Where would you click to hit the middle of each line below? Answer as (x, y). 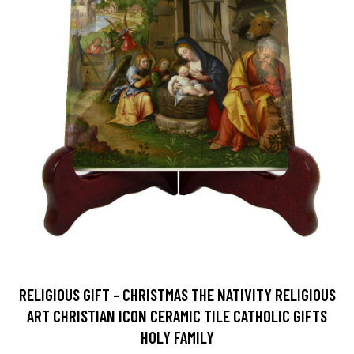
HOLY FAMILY (177, 337)
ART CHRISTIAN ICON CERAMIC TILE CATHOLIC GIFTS (177, 315)
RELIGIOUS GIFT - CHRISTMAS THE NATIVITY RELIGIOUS (177, 294)
